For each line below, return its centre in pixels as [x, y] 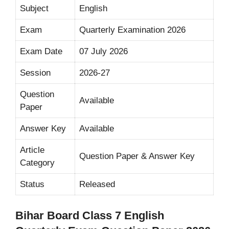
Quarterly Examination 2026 [132, 30]
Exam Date [41, 51]
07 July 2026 [104, 51]
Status [32, 184]
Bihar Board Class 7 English [90, 216]
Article [32, 150]
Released [97, 184]
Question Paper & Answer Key [137, 156]
